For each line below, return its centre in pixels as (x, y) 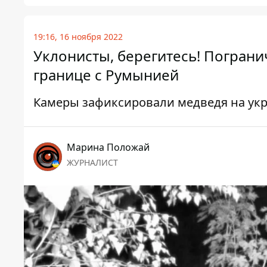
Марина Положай (108, 148)
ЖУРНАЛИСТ (92, 163)
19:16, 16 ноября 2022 (78, 37)
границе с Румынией (106, 75)
